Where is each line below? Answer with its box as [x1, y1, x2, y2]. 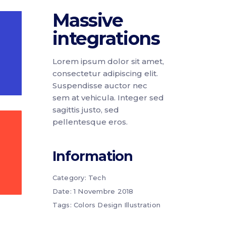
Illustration [124, 201, 161, 209]
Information [52, 148, 133, 164]
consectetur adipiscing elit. [52, 69, 158, 78]
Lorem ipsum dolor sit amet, [52, 56, 164, 66]
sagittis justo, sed [52, 105, 119, 115]
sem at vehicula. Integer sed [52, 93, 164, 102]
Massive [52, 9, 123, 31]
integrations [52, 27, 160, 49]
